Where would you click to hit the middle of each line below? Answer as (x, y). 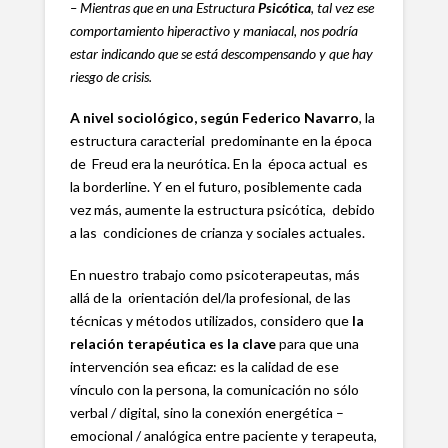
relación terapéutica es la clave (172, 343)
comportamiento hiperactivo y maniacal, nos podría (213, 30)
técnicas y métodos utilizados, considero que (210, 320)
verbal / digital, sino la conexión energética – (206, 412)
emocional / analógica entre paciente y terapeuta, (223, 435)
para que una (317, 343)
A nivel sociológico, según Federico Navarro (214, 118)
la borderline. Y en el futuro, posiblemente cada (215, 187)
